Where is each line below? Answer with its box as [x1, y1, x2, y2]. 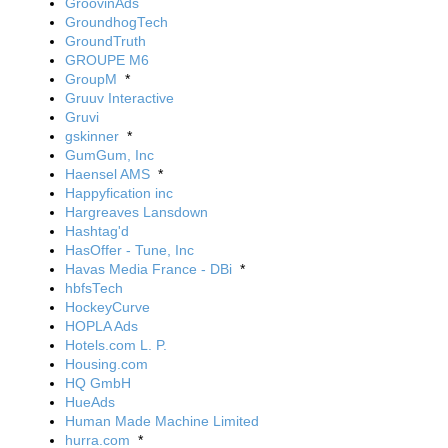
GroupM [65, 71, 117, 87]
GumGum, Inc [65, 147, 154, 163]
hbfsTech [65, 280, 123, 296]
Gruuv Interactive [65, 90, 174, 106]
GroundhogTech [65, 14, 168, 30]
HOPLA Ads [65, 318, 138, 334]
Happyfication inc [65, 185, 173, 201]
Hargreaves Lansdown [65, 204, 208, 220]
